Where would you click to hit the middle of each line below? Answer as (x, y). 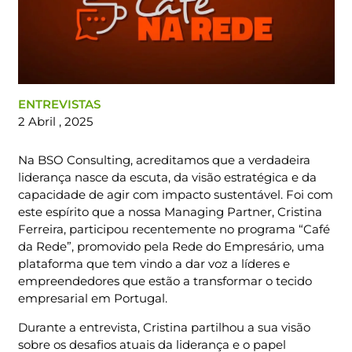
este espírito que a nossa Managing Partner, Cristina (170, 211)
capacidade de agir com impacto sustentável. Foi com (175, 194)
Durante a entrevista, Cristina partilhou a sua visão (164, 327)
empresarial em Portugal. (92, 298)
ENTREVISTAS (59, 104)
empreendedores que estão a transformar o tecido (165, 280)
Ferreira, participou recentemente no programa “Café (174, 229)
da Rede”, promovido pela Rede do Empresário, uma (171, 246)
